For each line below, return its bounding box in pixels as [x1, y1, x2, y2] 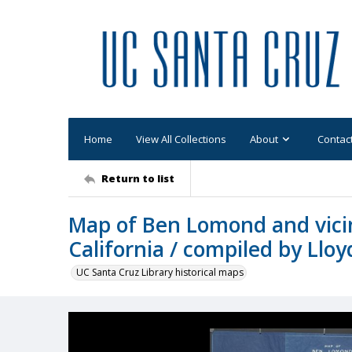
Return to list [101, 170, 174, 185]
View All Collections [136, 131, 226, 146]
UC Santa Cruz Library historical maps [76, 266, 244, 279]
